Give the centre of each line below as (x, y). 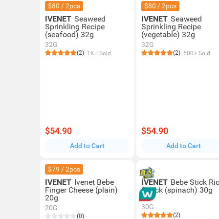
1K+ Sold (98, 53)
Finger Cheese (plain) (70, 190)
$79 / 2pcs (64, 169)
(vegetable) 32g (168, 34)
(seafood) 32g (69, 34)
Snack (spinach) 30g (177, 190)
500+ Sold (196, 53)
